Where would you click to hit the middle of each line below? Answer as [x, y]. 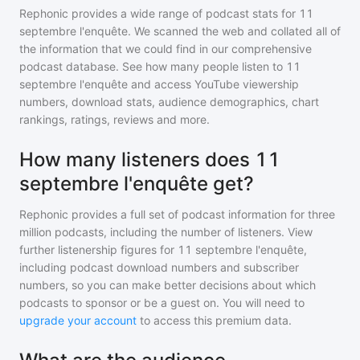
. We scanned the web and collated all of [234, 31]
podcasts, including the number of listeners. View [182, 232]
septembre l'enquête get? [137, 184]
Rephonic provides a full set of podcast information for [162, 214]
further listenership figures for [98, 250]
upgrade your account [78, 320]
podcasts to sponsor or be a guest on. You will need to [162, 303]
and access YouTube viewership [215, 84]
